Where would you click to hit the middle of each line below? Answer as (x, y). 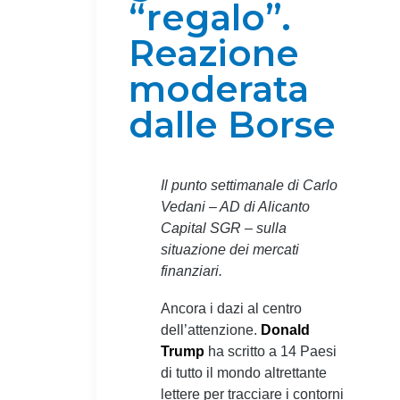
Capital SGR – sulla (224, 228)
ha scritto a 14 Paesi (271, 351)
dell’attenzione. (211, 329)
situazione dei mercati (230, 249)
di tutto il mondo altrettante (244, 372)
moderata (219, 88)
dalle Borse (232, 124)
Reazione (214, 53)
